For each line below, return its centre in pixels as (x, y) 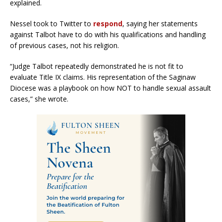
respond (108, 23)
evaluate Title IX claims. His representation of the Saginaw (103, 77)
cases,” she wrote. (39, 99)
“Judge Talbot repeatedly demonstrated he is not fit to (97, 66)
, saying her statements (160, 23)
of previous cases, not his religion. (64, 45)
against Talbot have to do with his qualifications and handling (108, 34)
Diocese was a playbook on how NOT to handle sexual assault (111, 88)
